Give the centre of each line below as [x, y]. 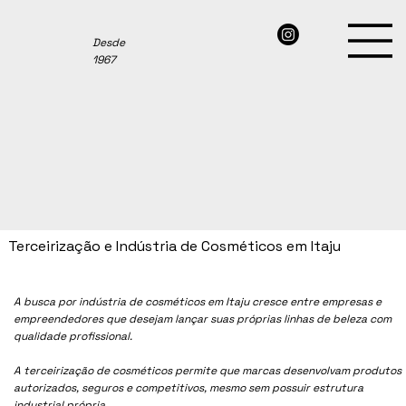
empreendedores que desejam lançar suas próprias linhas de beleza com [203, 319]
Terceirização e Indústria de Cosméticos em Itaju [175, 246]
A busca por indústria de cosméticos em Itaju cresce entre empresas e [198, 301]
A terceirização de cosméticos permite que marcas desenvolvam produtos [208, 370]
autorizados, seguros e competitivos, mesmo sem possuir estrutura [189, 387]
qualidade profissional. [73, 336]
